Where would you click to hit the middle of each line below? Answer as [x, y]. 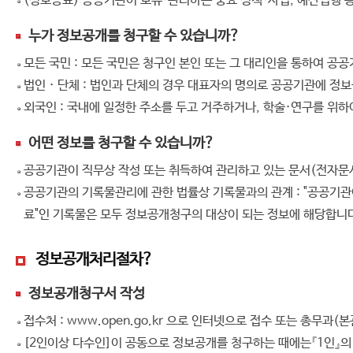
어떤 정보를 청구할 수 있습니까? [121, 143]
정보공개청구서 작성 [87, 294]
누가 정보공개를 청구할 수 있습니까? [134, 36]
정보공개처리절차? [94, 260]
